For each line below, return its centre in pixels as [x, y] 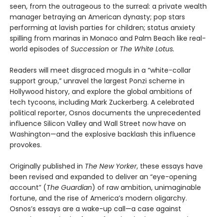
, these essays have [170, 166]
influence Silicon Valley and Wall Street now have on [98, 124]
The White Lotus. [147, 49]
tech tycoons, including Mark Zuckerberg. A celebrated [102, 102]
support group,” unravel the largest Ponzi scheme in [97, 81]
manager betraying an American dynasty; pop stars [97, 17]
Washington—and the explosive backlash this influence [103, 134]
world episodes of [40, 49]
